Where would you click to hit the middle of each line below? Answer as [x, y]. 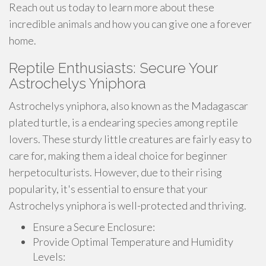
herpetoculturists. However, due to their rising [115, 172]
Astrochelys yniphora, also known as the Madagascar [129, 106]
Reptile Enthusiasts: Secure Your [113, 68]
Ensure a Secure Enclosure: [94, 227]
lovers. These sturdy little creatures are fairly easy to [130, 139]
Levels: [49, 256]
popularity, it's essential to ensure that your [108, 189]
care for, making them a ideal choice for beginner [118, 156]
